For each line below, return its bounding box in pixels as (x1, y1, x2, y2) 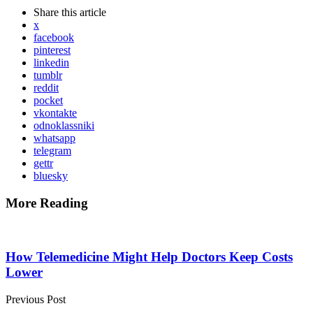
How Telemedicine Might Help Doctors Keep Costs (6, 249, 293, 264)
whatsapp (34, 131, 75, 144)
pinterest (34, 43, 71, 56)
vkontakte (34, 106, 77, 119)
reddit (34, 81, 59, 94)
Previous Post (6, 293, 66, 305)
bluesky (34, 169, 68, 182)
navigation (5, 242, 80, 261)
